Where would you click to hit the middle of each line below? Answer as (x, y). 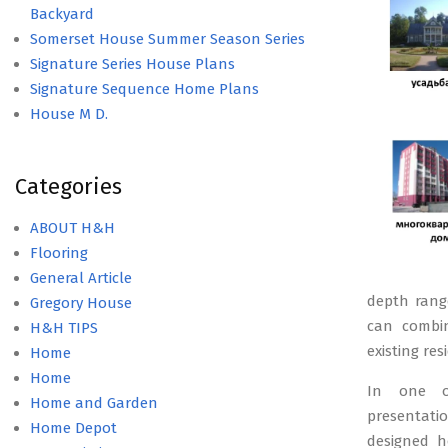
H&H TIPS (64, 328)
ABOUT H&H (72, 228)
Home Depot (73, 428)
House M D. (69, 114)
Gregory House (81, 303)
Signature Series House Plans (132, 64)
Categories (68, 186)
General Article (81, 278)
